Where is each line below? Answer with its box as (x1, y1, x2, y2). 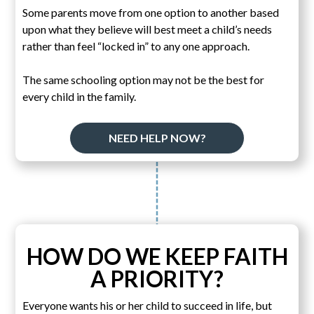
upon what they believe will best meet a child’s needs (22, 22, 273, 36)
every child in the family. (22, 89, 137, 103)
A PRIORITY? (90, 264, 224, 292)
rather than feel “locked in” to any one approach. (22, 39, 250, 53)
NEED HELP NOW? (108, 130, 206, 144)
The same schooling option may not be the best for (22, 72, 265, 86)
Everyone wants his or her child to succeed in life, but (22, 298, 273, 312)
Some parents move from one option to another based (22, 5, 280, 19)
